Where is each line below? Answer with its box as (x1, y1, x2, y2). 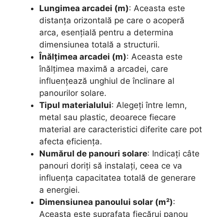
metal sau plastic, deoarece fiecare (39, 112, 176, 122)
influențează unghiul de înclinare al (39, 76, 174, 86)
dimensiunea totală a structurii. (39, 40, 160, 49)
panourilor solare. (39, 88, 107, 98)
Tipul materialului (39, 100, 111, 110)
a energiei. (39, 185, 80, 195)
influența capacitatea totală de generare (39, 173, 196, 183)
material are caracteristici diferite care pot (39, 124, 202, 134)
